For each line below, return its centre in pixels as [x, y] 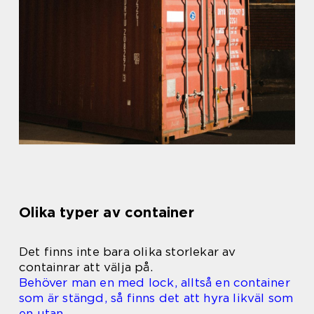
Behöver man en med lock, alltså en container [155, 283]
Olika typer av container [107, 213]
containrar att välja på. [86, 267]
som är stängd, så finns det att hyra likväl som [156, 298]
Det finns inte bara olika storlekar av [128, 252]
